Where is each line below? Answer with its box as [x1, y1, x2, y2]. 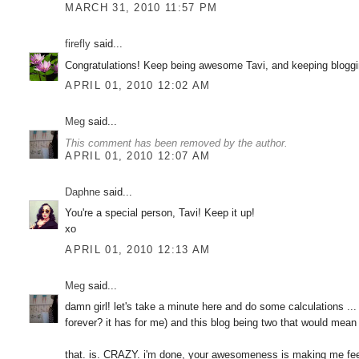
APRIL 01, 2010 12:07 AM [65, 149, 211, 162]
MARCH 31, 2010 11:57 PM [65, 2, 218, 14]
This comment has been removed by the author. [65, 136, 288, 149]
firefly [65, 38, 91, 50]
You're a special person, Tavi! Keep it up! [65, 207, 256, 219]
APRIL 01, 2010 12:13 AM [65, 243, 211, 256]
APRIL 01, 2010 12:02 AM [65, 79, 211, 92]
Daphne [65, 185, 101, 198]
